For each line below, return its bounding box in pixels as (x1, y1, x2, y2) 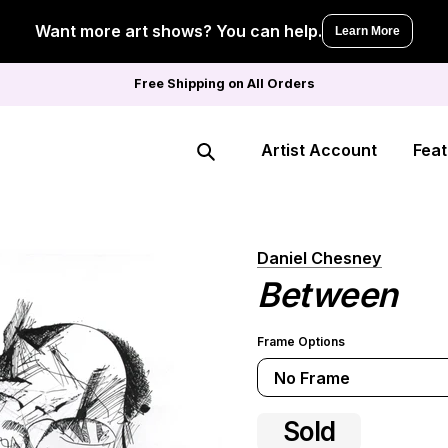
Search (195, 162, 242, 180)
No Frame (274, 367, 350, 388)
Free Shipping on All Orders (133, 76, 315, 91)
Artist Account (261, 140, 377, 160)
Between (257, 274, 398, 315)
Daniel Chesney (257, 248, 382, 268)
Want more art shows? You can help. (35, 21, 322, 41)
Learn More (335, 24, 400, 38)
